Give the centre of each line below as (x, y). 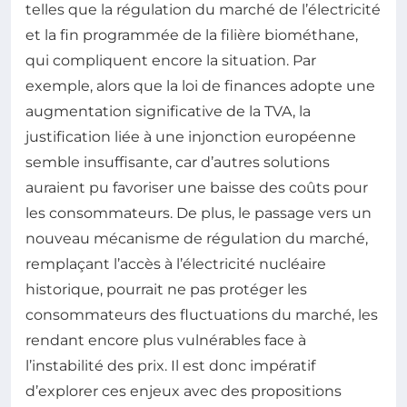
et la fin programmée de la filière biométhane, (192, 35)
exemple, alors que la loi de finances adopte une (200, 86)
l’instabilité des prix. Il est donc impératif (170, 366)
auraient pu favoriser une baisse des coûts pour (197, 188)
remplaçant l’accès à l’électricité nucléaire (176, 264)
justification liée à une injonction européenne (191, 137)
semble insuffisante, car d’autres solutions (178, 163)
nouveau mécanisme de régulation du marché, (197, 239)
